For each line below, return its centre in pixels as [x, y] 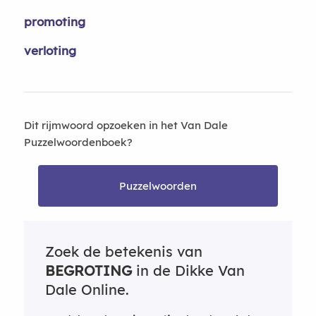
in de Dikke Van [188, 271]
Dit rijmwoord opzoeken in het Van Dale [126, 125]
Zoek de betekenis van [123, 251]
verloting [50, 50]
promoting [54, 22]
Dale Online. [87, 290]
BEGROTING [88, 271]
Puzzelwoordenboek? [78, 142]
